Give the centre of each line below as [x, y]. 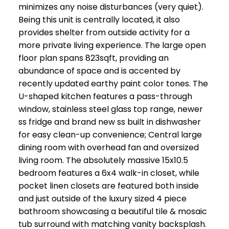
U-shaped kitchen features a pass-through [105, 97]
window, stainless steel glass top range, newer [110, 109]
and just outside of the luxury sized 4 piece [102, 199]
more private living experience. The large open [112, 45]
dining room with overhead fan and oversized [108, 148]
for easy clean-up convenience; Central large [110, 135]
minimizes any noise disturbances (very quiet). [111, 7]
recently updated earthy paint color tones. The [113, 84]
